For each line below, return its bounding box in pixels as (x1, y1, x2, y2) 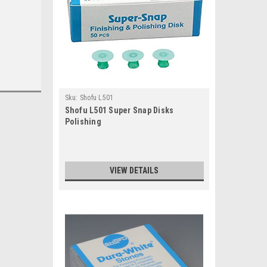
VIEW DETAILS (110, 166, 159, 175)
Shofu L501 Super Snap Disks (64, 105, 174, 115)
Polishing (64, 117, 101, 126)
